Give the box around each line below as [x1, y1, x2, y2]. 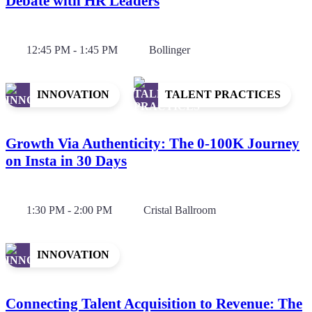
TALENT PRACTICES [165, 88, 281, 101]
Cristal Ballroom [143, 203, 216, 216]
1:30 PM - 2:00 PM [26, 203, 112, 216]
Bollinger [149, 43, 190, 56]
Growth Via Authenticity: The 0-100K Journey [6, 134, 299, 152]
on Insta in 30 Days [6, 152, 127, 169]
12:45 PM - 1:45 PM [26, 43, 118, 56]
